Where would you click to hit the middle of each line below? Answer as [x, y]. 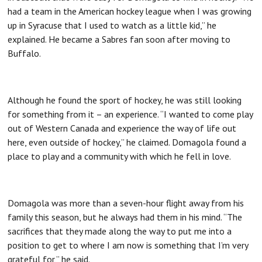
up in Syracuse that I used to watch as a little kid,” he [112, 25]
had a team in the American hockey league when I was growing [130, 11]
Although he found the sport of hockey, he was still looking [125, 100]
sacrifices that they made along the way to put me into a [120, 231]
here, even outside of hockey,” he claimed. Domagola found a [127, 142]
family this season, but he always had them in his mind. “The [125, 217]
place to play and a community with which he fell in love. [120, 156]
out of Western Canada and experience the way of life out [122, 128]
